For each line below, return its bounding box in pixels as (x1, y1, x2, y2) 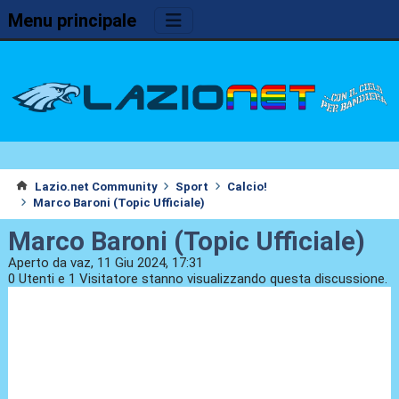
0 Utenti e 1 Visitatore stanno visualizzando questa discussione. (7, 271, 387, 288)
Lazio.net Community (34, 179, 158, 193)
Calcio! (226, 179, 267, 193)
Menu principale (7, 10, 136, 31)
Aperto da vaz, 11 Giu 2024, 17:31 (7, 255, 203, 272)
